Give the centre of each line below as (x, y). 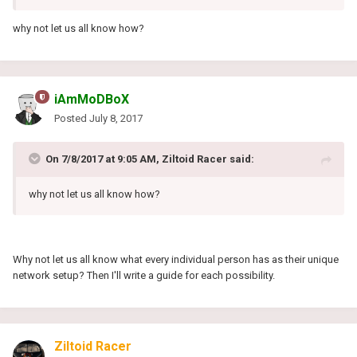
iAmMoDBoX (92, 99)
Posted (72, 118)
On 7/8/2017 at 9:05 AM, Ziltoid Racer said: (150, 159)
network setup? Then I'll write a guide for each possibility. (144, 275)
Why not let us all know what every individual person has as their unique (176, 259)
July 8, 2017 (116, 118)
